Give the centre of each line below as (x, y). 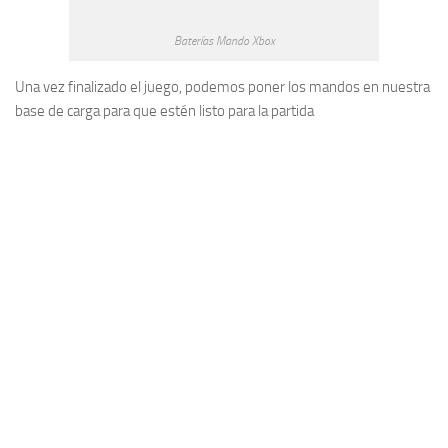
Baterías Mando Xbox (224, 41)
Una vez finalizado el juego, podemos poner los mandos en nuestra (222, 87)
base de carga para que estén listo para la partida (164, 111)
